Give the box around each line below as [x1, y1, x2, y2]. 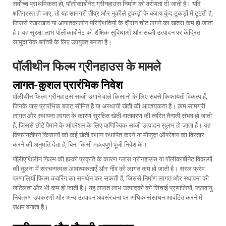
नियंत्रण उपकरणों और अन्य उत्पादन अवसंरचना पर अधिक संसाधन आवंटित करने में [13, 194, 202, 201]
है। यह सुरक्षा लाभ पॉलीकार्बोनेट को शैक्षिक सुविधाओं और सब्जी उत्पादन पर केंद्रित [13, 29, 200, 36]
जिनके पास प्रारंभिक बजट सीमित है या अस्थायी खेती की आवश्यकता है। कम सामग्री [13, 102, 205, 110]
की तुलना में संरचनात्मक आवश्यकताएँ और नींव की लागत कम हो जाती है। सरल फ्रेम [13, 165, 205, 173]
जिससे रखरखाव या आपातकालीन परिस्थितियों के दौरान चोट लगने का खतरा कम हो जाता [13, 19, 213, 27]
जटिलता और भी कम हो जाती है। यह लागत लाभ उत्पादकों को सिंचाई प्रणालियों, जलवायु [13, 184, 212, 192]
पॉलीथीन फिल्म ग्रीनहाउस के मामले [13, 60, 161, 74]
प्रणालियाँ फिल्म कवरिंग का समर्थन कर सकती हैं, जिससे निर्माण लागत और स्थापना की [13, 175, 209, 182]
